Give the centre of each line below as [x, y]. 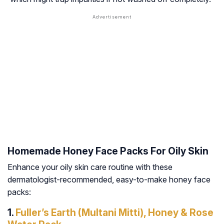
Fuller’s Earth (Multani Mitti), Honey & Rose [114, 213]
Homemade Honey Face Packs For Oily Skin [108, 151]
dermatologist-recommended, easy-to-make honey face [109, 180]
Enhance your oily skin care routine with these [90, 167]
